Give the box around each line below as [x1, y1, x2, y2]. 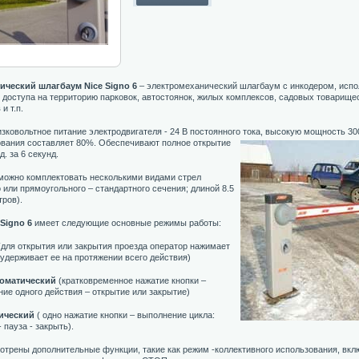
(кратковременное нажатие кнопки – [56, 276, 206, 285]
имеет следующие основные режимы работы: [32, 218, 221, 228]
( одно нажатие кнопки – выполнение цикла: [34, 310, 215, 320]
